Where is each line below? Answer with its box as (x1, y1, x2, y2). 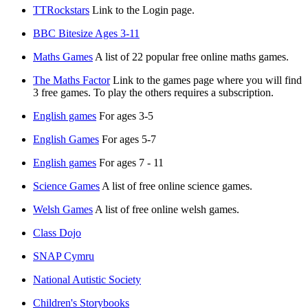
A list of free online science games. (102, 180, 252, 192)
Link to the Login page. (92, 4, 195, 16)
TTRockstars (33, 4, 89, 16)
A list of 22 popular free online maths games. (95, 51, 289, 63)
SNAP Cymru (33, 250, 94, 263)
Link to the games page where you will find (113, 74, 302, 87)
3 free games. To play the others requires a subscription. (33, 87, 274, 99)
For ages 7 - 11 (99, 157, 164, 169)
